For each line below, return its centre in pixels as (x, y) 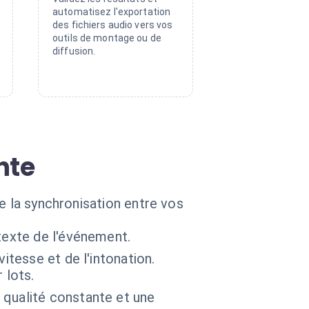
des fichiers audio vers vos (113, 25)
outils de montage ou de (107, 38)
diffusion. (74, 51)
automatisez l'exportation (112, 12)
